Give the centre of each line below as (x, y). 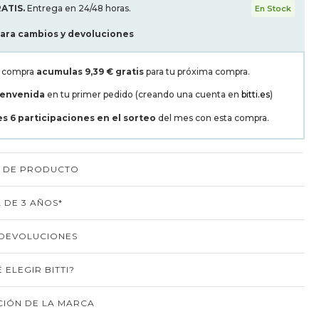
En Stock (273, 9)
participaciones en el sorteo (88, 118)
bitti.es (256, 94)
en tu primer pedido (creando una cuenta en (143, 94)
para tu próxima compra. (197, 72)
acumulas (59, 72)
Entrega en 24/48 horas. (79, 8)
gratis (130, 72)
